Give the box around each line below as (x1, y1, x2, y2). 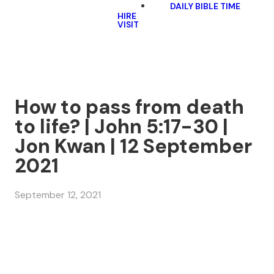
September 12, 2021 (15, 188, 101, 202)
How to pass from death (15, 94, 244, 120)
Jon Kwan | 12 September (15, 133, 252, 159)
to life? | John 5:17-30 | (15, 114, 228, 139)
